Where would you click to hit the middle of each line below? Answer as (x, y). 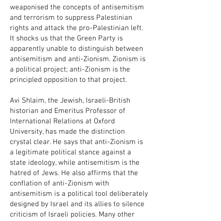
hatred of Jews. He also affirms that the (74, 173)
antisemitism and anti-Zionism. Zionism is (78, 59)
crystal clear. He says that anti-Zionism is (76, 142)
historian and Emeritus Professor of (68, 111)
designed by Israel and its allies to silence (77, 204)
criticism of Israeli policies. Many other (72, 215)
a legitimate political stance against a (71, 152)
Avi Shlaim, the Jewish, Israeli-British (70, 101)
